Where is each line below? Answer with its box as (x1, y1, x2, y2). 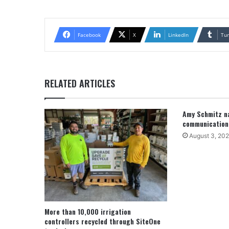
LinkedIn (168, 31, 189, 39)
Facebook (78, 31, 101, 39)
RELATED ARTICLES (44, 77, 115, 90)
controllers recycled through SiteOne (44, 215, 161, 226)
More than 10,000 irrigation (44, 205, 131, 217)
